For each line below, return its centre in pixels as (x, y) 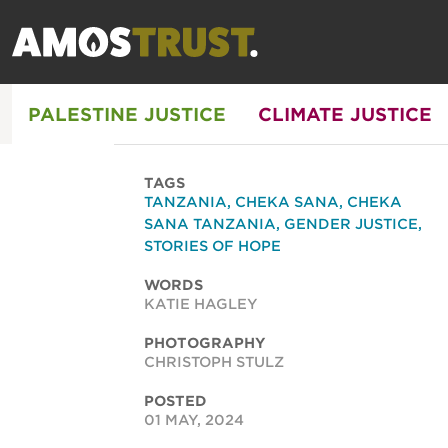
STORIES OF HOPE (212, 246)
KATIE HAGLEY (201, 304)
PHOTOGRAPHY (205, 343)
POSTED (175, 401)
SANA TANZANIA (210, 224)
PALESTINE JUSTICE (127, 114)
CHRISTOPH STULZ (214, 362)
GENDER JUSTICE (351, 224)
